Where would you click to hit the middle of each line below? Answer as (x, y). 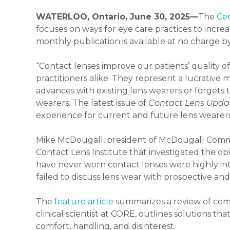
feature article (84, 202)
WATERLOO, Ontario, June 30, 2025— (117, 17)
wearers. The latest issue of (92, 103)
